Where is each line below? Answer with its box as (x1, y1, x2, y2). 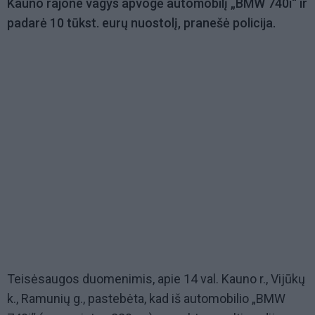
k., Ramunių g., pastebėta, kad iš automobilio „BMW (7, 291, 285, 307)
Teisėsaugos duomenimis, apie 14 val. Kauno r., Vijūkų (7, 271, 305, 287)
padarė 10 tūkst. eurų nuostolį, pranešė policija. (7, 15, 276, 31)
